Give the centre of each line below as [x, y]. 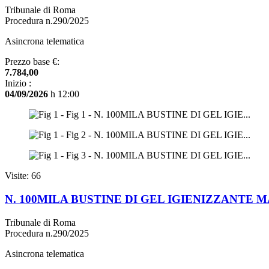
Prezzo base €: [32, 62]
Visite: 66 [23, 176]
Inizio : [18, 83]
